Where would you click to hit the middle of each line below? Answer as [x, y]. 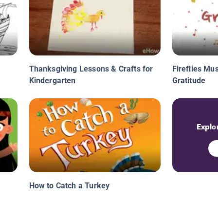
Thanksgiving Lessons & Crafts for [91, 69]
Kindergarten [52, 81]
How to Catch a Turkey [69, 186]
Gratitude [189, 81]
